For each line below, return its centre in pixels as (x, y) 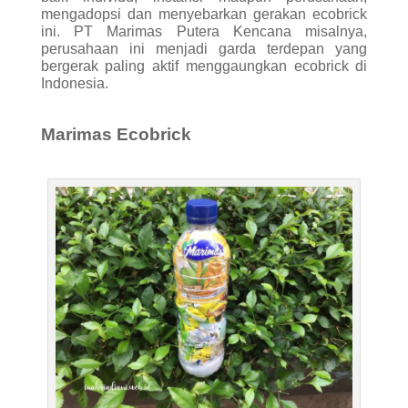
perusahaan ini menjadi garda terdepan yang (204, 48)
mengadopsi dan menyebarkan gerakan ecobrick (204, 14)
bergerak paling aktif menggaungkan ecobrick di (204, 66)
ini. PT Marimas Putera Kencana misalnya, (204, 31)
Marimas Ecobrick (116, 134)
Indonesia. (74, 83)
